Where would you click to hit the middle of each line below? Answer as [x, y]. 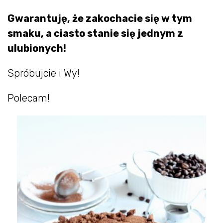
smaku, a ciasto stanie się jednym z [95, 33]
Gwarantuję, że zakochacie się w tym [100, 18]
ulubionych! [37, 48]
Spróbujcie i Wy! [44, 73]
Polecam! [29, 98]
